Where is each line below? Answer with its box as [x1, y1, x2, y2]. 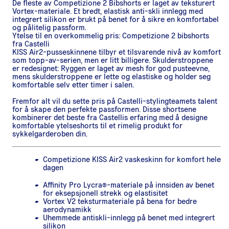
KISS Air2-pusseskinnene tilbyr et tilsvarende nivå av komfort [12, 48, 221, 56]
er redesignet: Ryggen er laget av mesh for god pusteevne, [12, 64, 210, 73]
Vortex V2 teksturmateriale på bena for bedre [43, 197, 197, 205]
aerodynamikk [43, 205, 91, 214]
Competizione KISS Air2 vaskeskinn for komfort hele [43, 155, 221, 164]
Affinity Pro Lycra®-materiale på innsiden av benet [43, 180, 214, 189]
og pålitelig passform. [12, 23, 86, 32]
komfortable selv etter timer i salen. [12, 80, 134, 89]
